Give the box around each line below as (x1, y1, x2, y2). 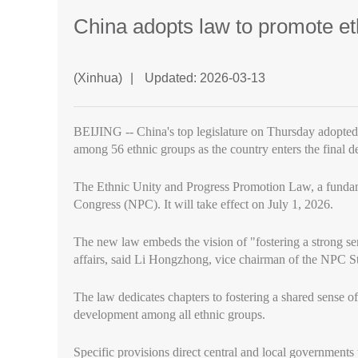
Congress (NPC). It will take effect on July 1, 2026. (74, 197, 333, 211)
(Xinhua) (74, 71, 122, 85)
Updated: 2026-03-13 (141, 71, 265, 85)
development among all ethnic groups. (74, 308, 265, 321)
